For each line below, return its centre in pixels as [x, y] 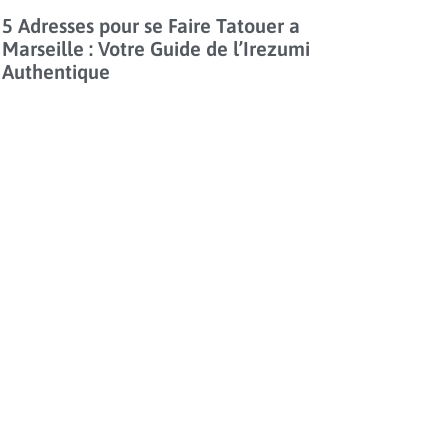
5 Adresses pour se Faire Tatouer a [151, 25]
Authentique [56, 71]
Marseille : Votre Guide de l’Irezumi [156, 48]
